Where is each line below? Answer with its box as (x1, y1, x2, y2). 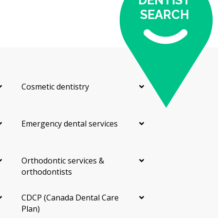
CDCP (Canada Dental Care (21, 192, 119, 203)
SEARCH (140, 7, 189, 22)
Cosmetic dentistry (21, 81, 89, 92)
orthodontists (21, 166, 72, 177)
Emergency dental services (21, 118, 118, 129)
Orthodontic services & (21, 155, 104, 166)
